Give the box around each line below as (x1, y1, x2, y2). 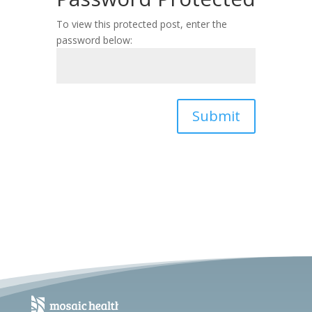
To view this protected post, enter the (56, 17, 227, 31)
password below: (56, 33, 132, 47)
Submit (192, 107, 241, 126)
